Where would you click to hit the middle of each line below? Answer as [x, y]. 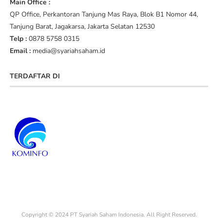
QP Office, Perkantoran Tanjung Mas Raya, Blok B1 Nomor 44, [104, 15]
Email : [20, 51]
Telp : [18, 39]
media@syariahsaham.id [68, 51]
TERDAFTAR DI [35, 76]
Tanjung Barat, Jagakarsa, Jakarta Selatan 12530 [82, 27]
